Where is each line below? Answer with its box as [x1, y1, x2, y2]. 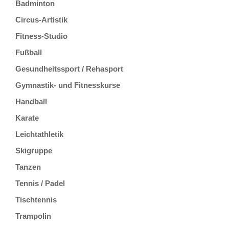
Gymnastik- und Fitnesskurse [15, 81, 120, 89]
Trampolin [15, 212, 51, 220]
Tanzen [15, 163, 41, 171]
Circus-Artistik [15, 15, 67, 24]
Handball [15, 97, 47, 106]
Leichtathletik [15, 130, 63, 139]
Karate [15, 113, 39, 122]
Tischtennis [15, 195, 57, 204]
